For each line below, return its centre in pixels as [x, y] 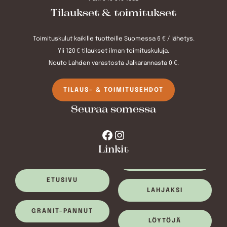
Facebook [104, 135]
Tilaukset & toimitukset [113, 14]
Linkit [113, 150]
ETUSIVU [62, 181]
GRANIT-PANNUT [62, 211]
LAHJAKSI [165, 190]
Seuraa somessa [113, 110]
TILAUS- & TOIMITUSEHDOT [113, 90]
